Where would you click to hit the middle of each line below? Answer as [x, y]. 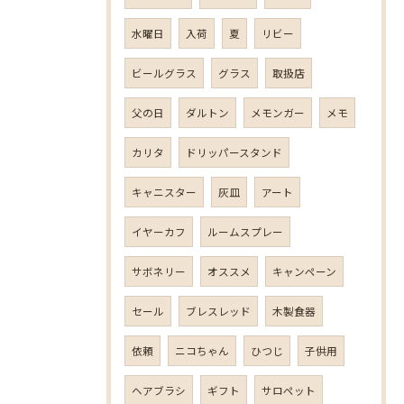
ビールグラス [164, 73]
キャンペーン [304, 271]
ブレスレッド [218, 311]
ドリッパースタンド [234, 152]
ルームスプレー [245, 231]
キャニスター [164, 192]
